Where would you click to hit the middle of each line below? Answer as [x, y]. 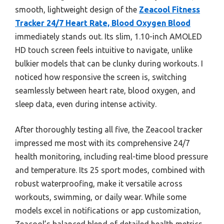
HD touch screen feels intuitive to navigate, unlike [104, 50]
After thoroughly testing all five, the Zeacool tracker [109, 129]
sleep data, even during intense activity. [86, 104]
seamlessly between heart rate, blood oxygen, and [105, 90]
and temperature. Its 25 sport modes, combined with [110, 170]
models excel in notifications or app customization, [108, 210]
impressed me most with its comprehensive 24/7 [102, 143]
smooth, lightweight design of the [77, 9]
